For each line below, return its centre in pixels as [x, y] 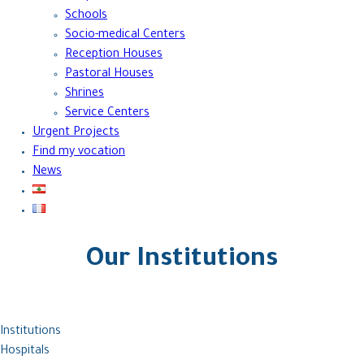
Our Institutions [182, 261]
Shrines [84, 94]
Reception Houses [114, 55]
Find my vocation [79, 153]
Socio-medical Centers [125, 36]
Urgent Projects [76, 133]
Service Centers [107, 114]
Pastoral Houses [109, 75]
